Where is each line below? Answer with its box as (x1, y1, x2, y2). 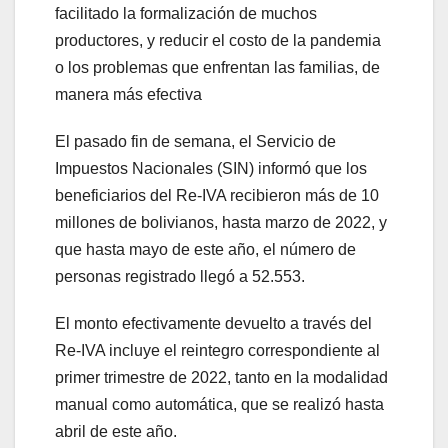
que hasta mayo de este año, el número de (55, 241, 356, 259)
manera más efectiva (55, 86, 202, 104)
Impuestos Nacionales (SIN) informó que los (55, 160, 367, 178)
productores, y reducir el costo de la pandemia (55, 32, 381, 50)
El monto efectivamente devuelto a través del (55, 315, 372, 333)
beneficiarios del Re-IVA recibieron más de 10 (55, 187, 379, 205)
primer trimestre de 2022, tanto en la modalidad (55, 369, 388, 387)
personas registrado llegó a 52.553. (55, 268, 305, 286)
